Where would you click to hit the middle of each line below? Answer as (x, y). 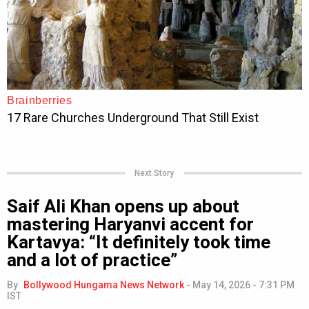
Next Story (154, 173)
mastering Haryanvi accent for (130, 224)
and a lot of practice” (92, 260)
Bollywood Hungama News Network (104, 285)
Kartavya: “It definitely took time (139, 242)
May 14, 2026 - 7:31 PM (243, 285)
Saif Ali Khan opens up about (123, 206)
